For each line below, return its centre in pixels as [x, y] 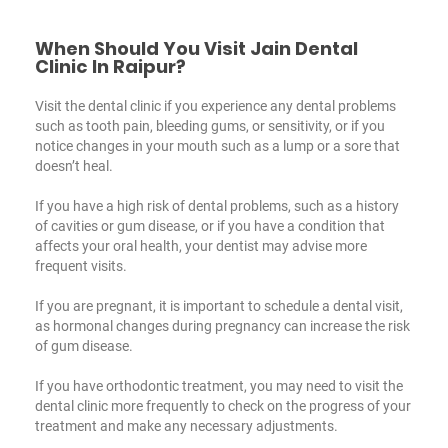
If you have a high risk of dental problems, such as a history [217, 205]
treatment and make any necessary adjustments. [186, 425]
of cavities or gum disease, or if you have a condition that [210, 225]
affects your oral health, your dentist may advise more [201, 245]
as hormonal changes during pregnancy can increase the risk [222, 325]
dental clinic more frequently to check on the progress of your [223, 405]
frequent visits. [81, 265]
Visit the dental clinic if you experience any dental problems [215, 105]
